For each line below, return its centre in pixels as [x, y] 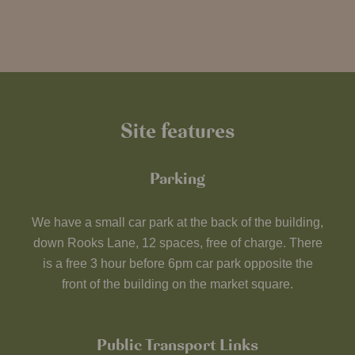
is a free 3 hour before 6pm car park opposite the [177, 264]
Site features [177, 132]
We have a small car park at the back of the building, [177, 223]
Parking [177, 179]
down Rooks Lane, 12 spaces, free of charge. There [177, 243]
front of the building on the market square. [177, 284]
